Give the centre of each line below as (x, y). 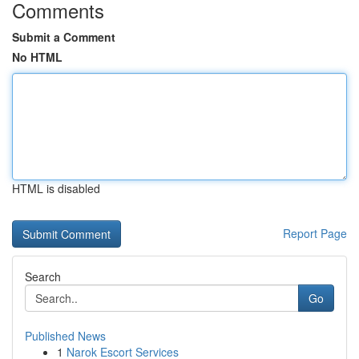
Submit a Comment (64, 37)
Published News (65, 336)
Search (43, 276)
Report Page (315, 233)
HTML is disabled (56, 188)
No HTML (37, 57)
